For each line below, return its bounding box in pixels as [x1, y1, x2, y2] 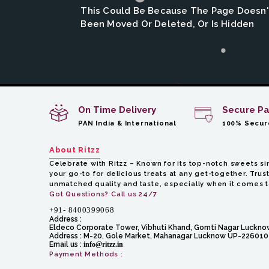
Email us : [49, 240, 83, 249]
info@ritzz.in [83, 240, 123, 249]
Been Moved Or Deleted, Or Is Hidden [80, 19, 255, 30]
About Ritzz [49, 145, 100, 154]
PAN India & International [78, 119, 177, 127]
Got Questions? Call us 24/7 [49, 190, 157, 198]
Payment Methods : [49, 250, 123, 258]
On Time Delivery [78, 104, 156, 115]
